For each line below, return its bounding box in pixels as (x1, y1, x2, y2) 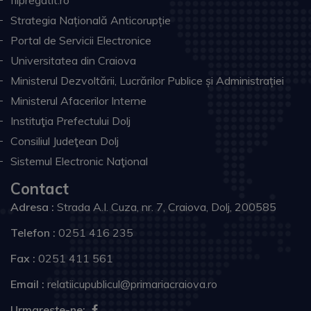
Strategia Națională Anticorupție (10, 13, 171, 27)
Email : (10, 277, 44, 291)
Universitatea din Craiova (10, 53, 136, 67)
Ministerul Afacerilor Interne (10, 94, 146, 108)
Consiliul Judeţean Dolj (10, 134, 119, 148)
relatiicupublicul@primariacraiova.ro (44, 277, 217, 291)
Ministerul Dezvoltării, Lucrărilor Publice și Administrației (10, 74, 284, 87)
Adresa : (10, 200, 54, 214)
